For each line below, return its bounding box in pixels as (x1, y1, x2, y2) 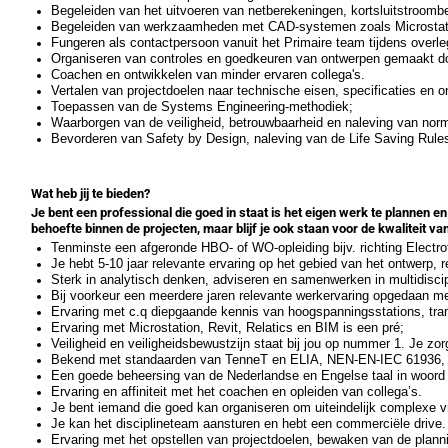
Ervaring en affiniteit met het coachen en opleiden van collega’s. (51, 383, 423, 399)
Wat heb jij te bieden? (31, 186, 150, 202)
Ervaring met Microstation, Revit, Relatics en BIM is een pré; (51, 319, 405, 335)
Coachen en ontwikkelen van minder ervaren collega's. (51, 66, 366, 82)
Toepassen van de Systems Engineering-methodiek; (51, 98, 354, 114)
